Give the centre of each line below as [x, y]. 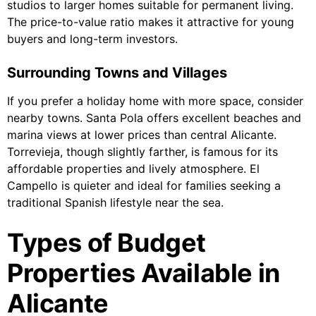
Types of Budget [107, 243]
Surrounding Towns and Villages [117, 73]
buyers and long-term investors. [92, 39]
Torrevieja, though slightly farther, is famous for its [142, 152]
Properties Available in [144, 273]
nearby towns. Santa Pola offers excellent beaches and [154, 118]
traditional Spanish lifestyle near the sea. [115, 203]
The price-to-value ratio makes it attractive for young [151, 22]
